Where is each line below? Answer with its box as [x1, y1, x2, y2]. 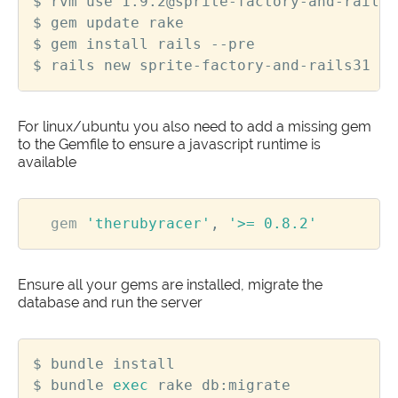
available [18, 153, 76, 171]
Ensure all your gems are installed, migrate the [18, 275, 322, 293]
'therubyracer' [86, 214, 211, 232]
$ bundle [33, 376, 113, 394]
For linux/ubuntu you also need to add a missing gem [18, 117, 371, 135]
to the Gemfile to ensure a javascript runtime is [18, 135, 321, 153]
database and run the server [18, 293, 203, 311]
